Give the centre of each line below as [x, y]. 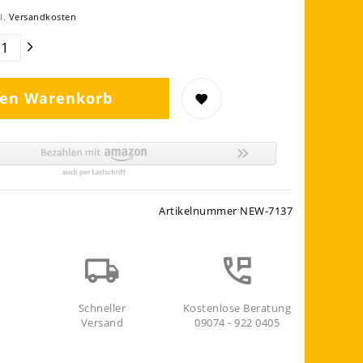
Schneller [102, 308]
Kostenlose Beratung [237, 308]
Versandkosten [42, 16]
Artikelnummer [199, 211]
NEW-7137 [266, 211]
